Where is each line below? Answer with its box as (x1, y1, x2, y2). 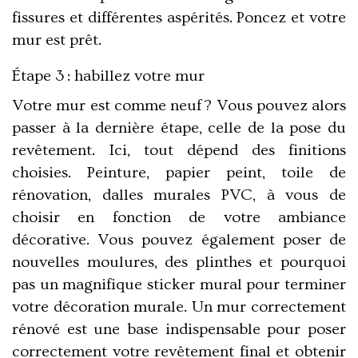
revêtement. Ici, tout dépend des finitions (12, 141, 346, 159)
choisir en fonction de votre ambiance (12, 208, 346, 226)
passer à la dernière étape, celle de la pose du (12, 118, 346, 137)
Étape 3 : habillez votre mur (12, 66, 205, 85)
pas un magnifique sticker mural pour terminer (12, 275, 346, 293)
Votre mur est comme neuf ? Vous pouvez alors (12, 96, 346, 114)
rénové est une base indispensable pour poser (12, 320, 346, 338)
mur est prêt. (12, 30, 101, 49)
